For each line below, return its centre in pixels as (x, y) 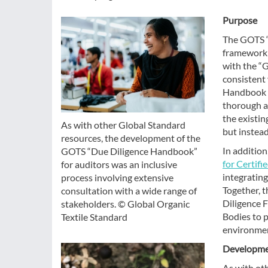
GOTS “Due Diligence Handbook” (129, 151)
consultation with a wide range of (129, 190)
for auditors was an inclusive (119, 164)
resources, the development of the (131, 138)
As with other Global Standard (123, 124)
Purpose (240, 20)
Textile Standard (94, 217)
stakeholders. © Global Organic (125, 203)
